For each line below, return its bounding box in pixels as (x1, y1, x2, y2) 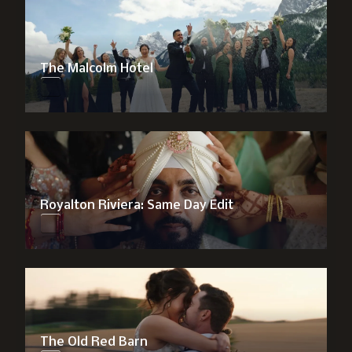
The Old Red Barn (40, 335, 148, 349)
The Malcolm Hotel (40, 62, 154, 75)
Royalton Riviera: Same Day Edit (40, 199, 234, 212)
